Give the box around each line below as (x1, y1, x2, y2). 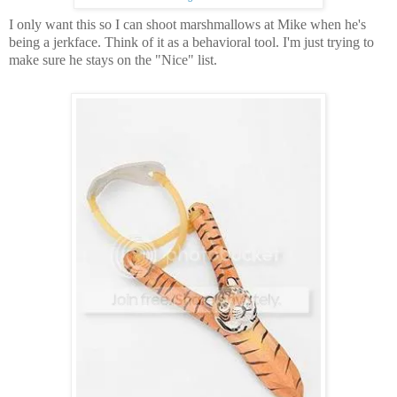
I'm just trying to (283, 35, 374, 51)
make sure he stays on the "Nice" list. (9, 52, 221, 68)
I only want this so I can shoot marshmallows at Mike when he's (9, 17, 366, 33)
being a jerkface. (9, 35, 105, 51)
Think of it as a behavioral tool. (105, 35, 283, 51)
